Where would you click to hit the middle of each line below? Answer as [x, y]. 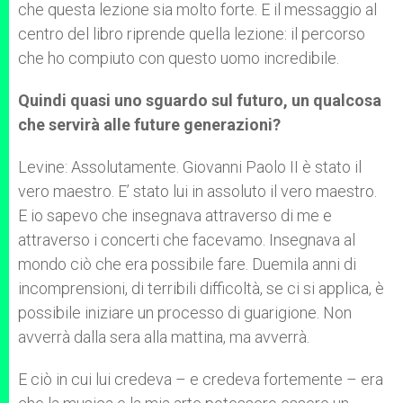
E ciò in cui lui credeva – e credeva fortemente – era [201, 379]
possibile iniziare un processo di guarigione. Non [185, 313]
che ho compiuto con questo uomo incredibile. [179, 58]
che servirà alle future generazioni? [149, 125]
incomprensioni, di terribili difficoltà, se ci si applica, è [201, 288]
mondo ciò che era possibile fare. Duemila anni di [187, 264]
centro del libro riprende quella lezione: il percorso [192, 34]
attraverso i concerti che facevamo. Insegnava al [187, 240]
